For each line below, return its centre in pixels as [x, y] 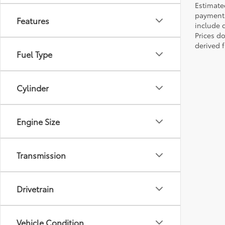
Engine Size [38, 121]
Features [33, 20]
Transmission [41, 155]
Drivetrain [35, 189]
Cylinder [33, 88]
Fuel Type [34, 54]
